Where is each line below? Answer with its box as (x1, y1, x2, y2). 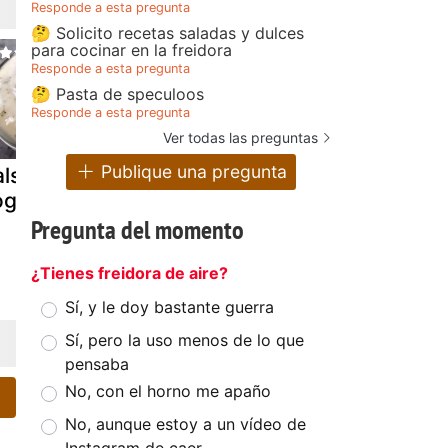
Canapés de (154, 162, 274, 188)
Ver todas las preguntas (163, 128, 318, 146)
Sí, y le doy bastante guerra (65, 297, 274, 318)
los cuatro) (330, 237, 439, 263)
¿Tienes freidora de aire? (31, 263, 228, 284)
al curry (154, 237, 230, 263)
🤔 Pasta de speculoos (31, 83, 204, 104)
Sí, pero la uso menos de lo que (65, 330, 304, 351)
